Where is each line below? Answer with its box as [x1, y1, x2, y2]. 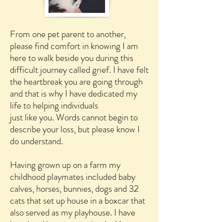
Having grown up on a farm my [10, 158, 120, 171]
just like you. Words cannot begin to [10, 111, 138, 124]
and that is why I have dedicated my [10, 87, 137, 100]
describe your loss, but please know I [10, 122, 140, 136]
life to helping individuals [10, 99, 98, 112]
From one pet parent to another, [10, 27, 126, 41]
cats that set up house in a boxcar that [10, 194, 145, 207]
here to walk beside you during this [10, 51, 133, 64]
